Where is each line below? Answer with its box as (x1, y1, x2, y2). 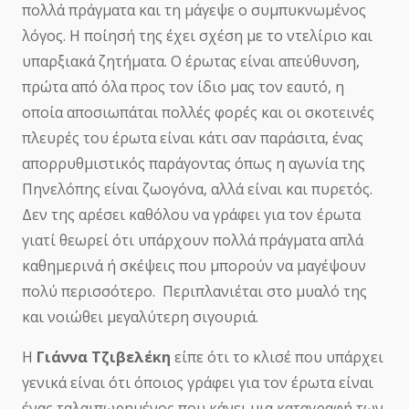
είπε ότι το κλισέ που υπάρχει (170, 347, 383, 368)
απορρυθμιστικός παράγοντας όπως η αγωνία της (21, 153, 365, 174)
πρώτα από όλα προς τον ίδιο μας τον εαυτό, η (21, 77, 344, 98)
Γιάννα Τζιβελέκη (36, 347, 171, 368)
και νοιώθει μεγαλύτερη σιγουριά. (21, 307, 258, 328)
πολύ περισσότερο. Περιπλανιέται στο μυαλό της (21, 281, 367, 302)
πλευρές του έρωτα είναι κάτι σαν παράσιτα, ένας (21, 128, 363, 149)
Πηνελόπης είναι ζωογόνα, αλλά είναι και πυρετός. (21, 179, 372, 200)
